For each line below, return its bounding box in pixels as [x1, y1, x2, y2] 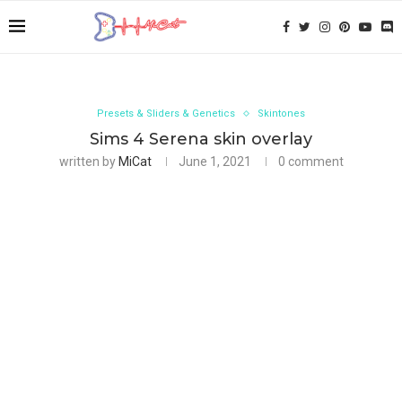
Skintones [258, 108, 305, 119]
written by [58, 154, 118, 169]
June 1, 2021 [178, 154, 251, 169]
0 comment [277, 154, 344, 169]
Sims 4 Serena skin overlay [90, 129, 312, 149]
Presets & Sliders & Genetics [97, 108, 235, 119]
